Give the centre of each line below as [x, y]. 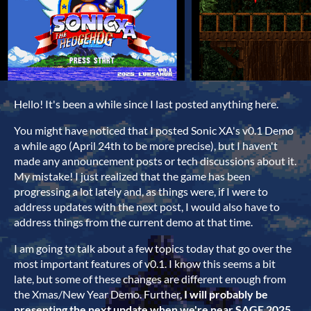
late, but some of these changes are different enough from [150, 278]
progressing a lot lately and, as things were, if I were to [141, 191]
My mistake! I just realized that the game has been [132, 176]
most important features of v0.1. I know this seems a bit [145, 263]
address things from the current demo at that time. [133, 221]
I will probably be [225, 294]
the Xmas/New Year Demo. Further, [98, 294]
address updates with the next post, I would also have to [147, 206]
